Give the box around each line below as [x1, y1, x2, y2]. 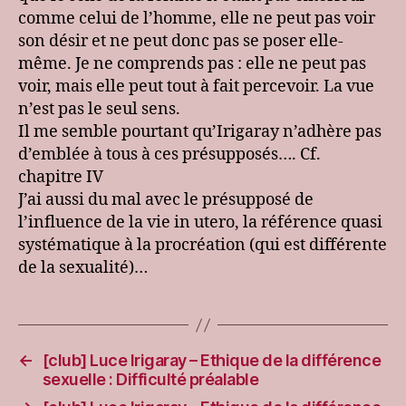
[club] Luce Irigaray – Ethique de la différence [42, 351, 382, 371]
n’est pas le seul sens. [18, 99, 180, 121]
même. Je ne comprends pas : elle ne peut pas [18, 53, 366, 75]
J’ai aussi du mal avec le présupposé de [18, 189, 314, 211]
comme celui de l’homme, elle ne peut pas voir [18, 8, 375, 30]
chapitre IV [18, 167, 103, 188]
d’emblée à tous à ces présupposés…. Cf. [18, 144, 321, 166]
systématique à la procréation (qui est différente [18, 235, 387, 256]
